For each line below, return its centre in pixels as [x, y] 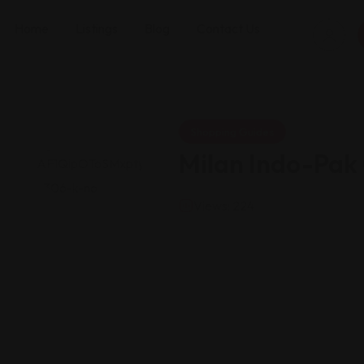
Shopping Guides [232, 132]
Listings [97, 28]
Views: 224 [224, 206]
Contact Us [228, 28]
